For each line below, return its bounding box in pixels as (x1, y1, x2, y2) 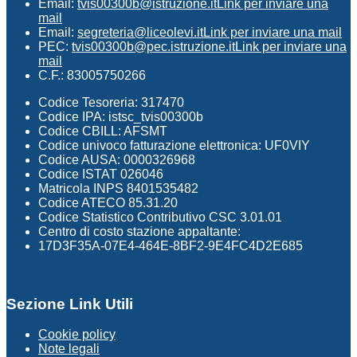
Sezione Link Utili (6, 295, 133, 312)
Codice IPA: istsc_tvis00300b (38, 109, 203, 124)
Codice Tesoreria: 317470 (38, 95, 184, 109)
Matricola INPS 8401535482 (38, 181, 198, 195)
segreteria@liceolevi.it (77, 25, 203, 39)
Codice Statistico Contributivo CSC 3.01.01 (38, 210, 282, 224)
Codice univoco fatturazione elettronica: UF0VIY (38, 138, 310, 152)
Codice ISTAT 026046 (38, 167, 163, 181)
